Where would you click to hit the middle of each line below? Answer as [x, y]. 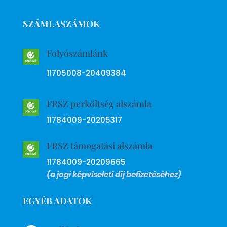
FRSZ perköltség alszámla [99, 104]
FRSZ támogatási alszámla [99, 146]
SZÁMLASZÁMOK [61, 24]
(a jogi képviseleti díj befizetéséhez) [114, 174]
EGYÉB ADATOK [57, 200]
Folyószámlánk [77, 53]
